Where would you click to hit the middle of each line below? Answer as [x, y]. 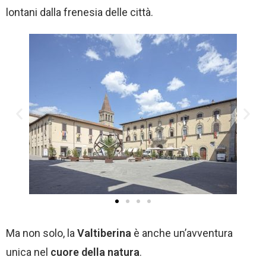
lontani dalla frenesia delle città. [80, 12]
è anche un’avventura [182, 233]
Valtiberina [104, 233]
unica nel [28, 252]
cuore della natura [95, 252]
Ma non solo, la [42, 233]
